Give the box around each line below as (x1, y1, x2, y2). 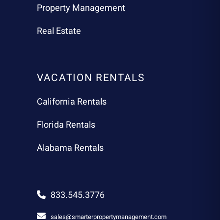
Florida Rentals (37, 118, 95, 132)
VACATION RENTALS (37, 70, 145, 85)
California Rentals (37, 95, 107, 109)
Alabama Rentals (37, 141, 104, 155)
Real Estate (37, 24, 81, 38)
